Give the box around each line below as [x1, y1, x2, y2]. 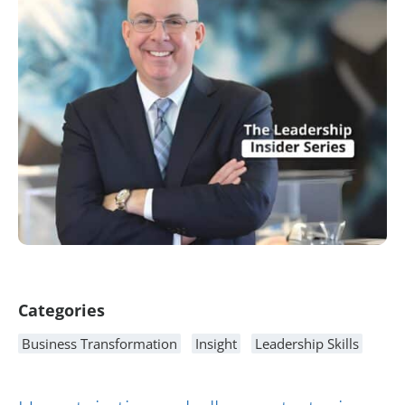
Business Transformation [22, 334, 177, 353]
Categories [18, 299, 105, 322]
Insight [195, 334, 237, 353]
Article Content [17, 260, 159, 291]
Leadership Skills [255, 334, 359, 353]
